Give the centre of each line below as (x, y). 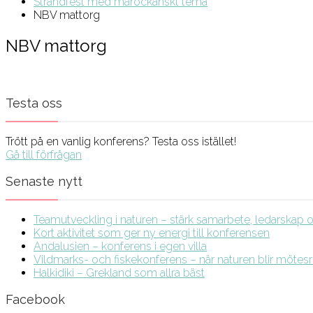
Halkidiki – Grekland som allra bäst (119, 272)
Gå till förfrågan (44, 154)
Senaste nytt (44, 181)
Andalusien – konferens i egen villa (120, 246)
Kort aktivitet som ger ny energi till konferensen (152, 233)
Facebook (35, 299)
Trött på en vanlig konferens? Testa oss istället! (121, 141)
